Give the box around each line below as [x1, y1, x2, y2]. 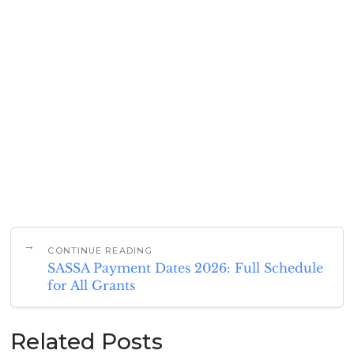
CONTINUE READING [47, 245, 153, 256]
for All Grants [47, 277, 136, 293]
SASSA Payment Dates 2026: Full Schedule [47, 260, 324, 276]
